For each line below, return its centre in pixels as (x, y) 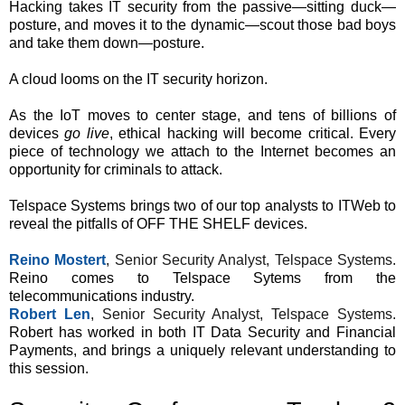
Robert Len (50, 314)
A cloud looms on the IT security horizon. (138, 79)
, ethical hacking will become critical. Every (252, 133)
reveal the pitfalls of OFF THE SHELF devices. (158, 224)
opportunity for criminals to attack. (116, 170)
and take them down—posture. (107, 43)
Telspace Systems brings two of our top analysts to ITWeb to (202, 206)
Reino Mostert (58, 260)
